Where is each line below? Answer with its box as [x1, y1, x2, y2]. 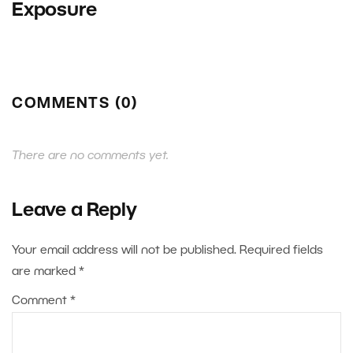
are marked [12, 266, 79, 278]
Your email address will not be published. [12, 245, 236, 257]
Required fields [240, 245, 323, 257]
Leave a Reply [12, 203, 137, 221]
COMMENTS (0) [12, 98, 138, 112]
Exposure [12, 2, 97, 20]
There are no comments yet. [12, 150, 169, 162]
